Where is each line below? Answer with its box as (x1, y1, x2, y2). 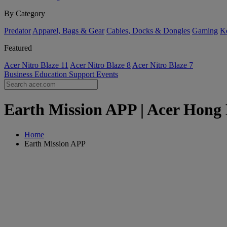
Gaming (192, 26, 218, 35)
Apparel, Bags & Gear (32, 26, 104, 35)
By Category (4, 9, 45, 18)
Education (34, 70, 69, 79)
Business (4, 70, 34, 79)
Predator (4, 26, 31, 35)
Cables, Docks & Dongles (106, 26, 190, 35)
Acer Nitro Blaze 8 (70, 61, 131, 69)
